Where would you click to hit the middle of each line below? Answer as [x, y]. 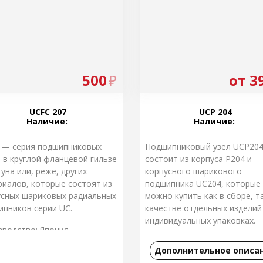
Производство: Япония [190, 242]
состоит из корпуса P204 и [198, 159]
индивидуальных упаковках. [200, 220]
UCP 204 [215, 112]
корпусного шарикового [193, 171]
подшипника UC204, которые [203, 183]
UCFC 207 [48, 112]
